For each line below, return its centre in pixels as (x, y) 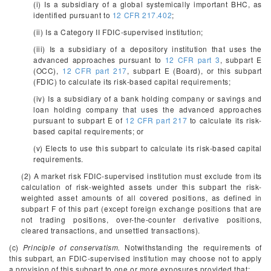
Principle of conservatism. (72, 247)
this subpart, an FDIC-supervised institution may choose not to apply (135, 258)
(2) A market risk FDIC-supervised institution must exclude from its (142, 176)
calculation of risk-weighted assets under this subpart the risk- (142, 187)
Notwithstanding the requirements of (191, 247)
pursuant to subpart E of (80, 120)
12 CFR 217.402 (142, 15)
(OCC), (48, 70)
